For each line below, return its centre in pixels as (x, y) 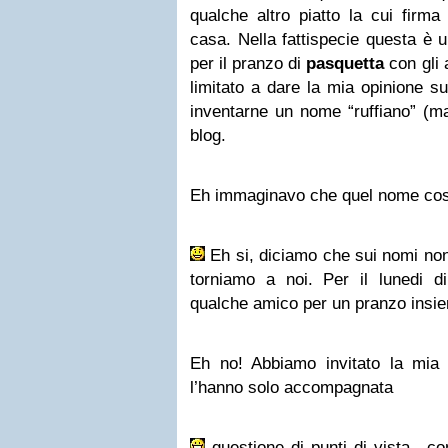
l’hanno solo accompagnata (291, 387)
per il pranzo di (248, 63)
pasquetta (345, 63)
